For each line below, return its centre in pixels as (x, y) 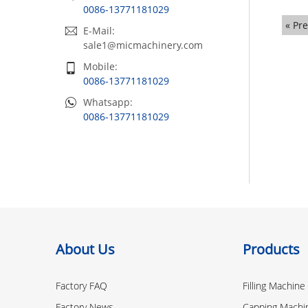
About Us (85, 250)
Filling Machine (274, 286)
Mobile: (100, 66)
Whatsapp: (108, 102)
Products (272, 250)
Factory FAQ (81, 286)
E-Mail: (99, 30)
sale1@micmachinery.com (143, 45)
